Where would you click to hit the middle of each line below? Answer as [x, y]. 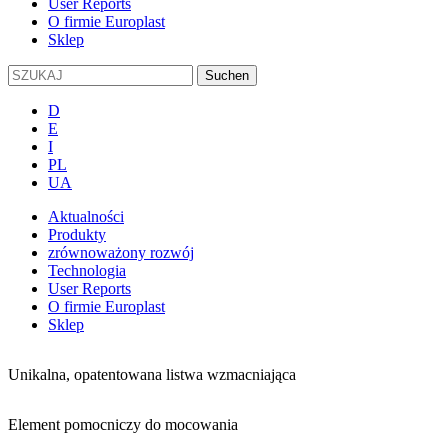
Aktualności [86, 217]
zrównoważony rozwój [121, 253]
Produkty [77, 235]
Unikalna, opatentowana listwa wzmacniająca [152, 375]
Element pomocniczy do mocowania [123, 425]
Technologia [87, 271]
